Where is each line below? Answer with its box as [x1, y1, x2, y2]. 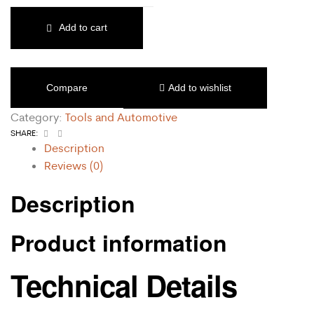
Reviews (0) [44, 158, 103, 172]
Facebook [50, 126, 87, 137]
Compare [46, 81, 88, 93]
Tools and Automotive [65, 109, 177, 124]
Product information [11, 226, 227, 259]
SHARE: [11, 127, 38, 138]
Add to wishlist [168, 81, 231, 93]
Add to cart [59, 22, 107, 34]
